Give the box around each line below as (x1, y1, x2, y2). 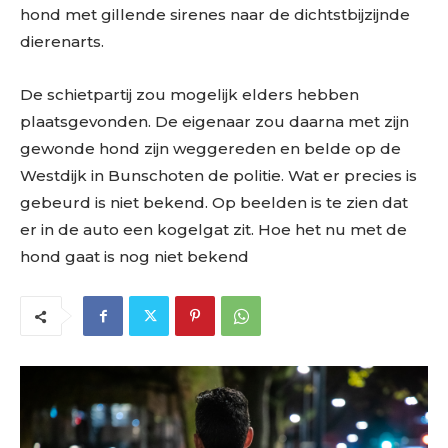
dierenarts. (20, 31, 104, 51)
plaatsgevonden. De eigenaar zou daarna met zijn (20, 111, 409, 131)
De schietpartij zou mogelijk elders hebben (20, 84, 359, 104)
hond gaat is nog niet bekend (20, 246, 249, 266)
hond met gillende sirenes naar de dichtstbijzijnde (20, 4, 410, 24)
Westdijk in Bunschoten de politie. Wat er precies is (20, 165, 417, 185)
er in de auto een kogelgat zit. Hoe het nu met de (20, 219, 407, 239)
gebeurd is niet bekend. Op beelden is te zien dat (20, 192, 408, 212)
